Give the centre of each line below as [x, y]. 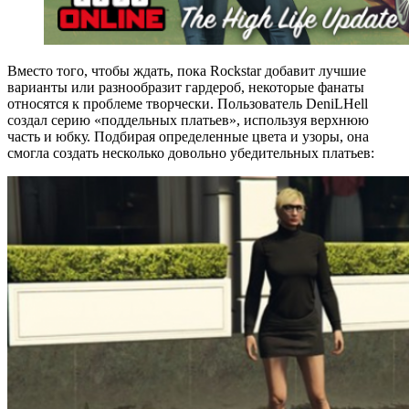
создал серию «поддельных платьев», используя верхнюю [188, 120]
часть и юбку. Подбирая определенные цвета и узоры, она [188, 136]
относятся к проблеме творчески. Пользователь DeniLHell [188, 103]
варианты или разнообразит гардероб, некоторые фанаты [186, 87]
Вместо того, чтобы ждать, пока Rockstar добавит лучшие [187, 70]
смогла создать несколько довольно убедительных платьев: [191, 152]
